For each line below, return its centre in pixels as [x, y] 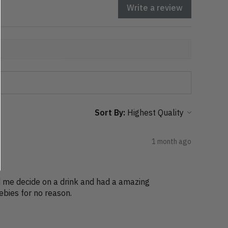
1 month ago [172, 142]
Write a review [155, 7]
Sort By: [110, 112]
